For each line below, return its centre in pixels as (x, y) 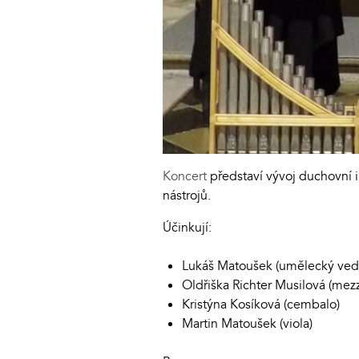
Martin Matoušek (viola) (247, 323)
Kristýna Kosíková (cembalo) (261, 304)
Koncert (186, 176)
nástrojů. (187, 195)
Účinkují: (187, 227)
